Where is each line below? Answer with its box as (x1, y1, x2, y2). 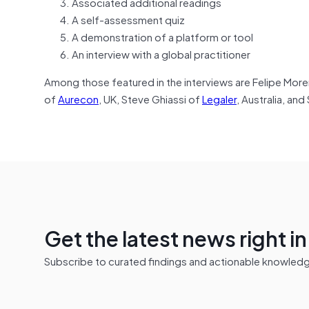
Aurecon (58, 90, 99, 107)
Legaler (202, 90, 237, 107)
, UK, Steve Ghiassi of (99, 90, 202, 107)
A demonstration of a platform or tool (72, 28, 253, 45)
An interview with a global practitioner (72, 45, 250, 62)
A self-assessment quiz (72, 10, 185, 28)
